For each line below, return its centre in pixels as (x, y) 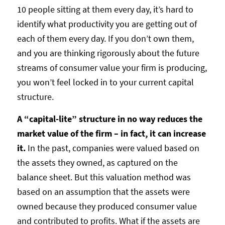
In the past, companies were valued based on (113, 148)
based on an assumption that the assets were (103, 192)
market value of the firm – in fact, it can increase (111, 134)
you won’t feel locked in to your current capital (105, 82)
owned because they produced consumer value (107, 206)
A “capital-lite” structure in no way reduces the (109, 119)
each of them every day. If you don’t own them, (105, 39)
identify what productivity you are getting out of (107, 24)
